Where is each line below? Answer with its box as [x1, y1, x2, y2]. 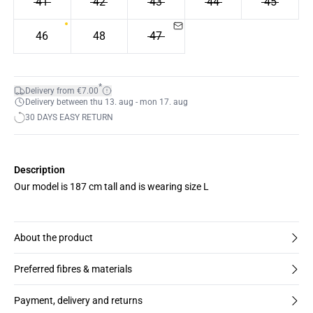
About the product [14, 232, 93, 243]
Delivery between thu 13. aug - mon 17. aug [25, 97, 188, 107]
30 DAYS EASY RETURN [25, 112, 113, 122]
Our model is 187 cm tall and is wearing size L [14, 181, 209, 192]
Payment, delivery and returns [14, 295, 143, 306]
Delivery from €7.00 [25, 86, 99, 96]
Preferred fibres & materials [14, 263, 132, 275]
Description [14, 164, 65, 175]
